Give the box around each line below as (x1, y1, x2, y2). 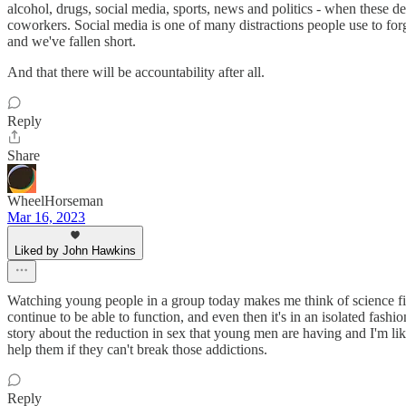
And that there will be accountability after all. (7, 64, 265, 80)
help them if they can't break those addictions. (7, 342, 267, 357)
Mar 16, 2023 (7, 209, 85, 225)
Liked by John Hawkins (14, 244, 136, 257)
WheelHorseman (7, 193, 103, 208)
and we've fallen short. (7, 34, 136, 49)
